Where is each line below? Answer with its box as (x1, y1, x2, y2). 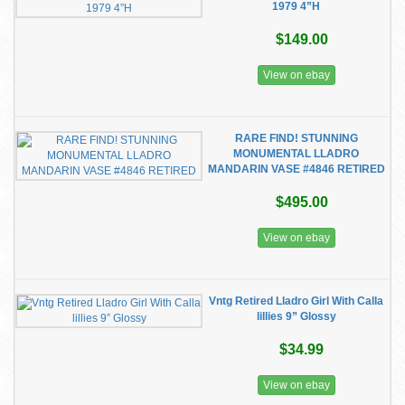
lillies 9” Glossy (256, 310, 336, 323)
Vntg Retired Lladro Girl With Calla (209, 295, 383, 307)
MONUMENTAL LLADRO (233, 147, 359, 160)
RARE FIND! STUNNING (234, 132, 358, 145)
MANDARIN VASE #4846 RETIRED (207, 163, 385, 175)
